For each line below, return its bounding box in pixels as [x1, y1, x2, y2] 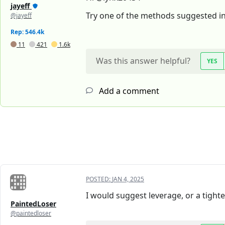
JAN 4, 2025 [112, 175, 144, 184]
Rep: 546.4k [11, 28, 44, 37]
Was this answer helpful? [96, 55, 190, 67]
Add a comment [97, 85, 159, 97]
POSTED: [86, 175, 112, 184]
